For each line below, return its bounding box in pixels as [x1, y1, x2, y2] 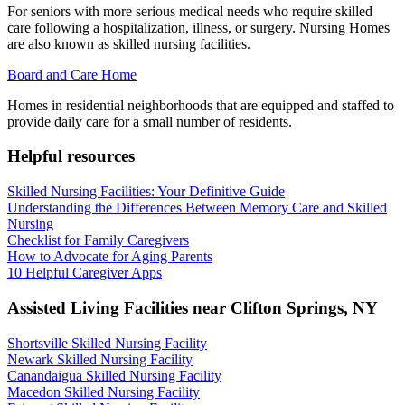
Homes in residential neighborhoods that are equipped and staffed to [7, 97, 394, 113]
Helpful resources [7, 146, 135, 166]
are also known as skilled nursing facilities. [7, 35, 250, 52]
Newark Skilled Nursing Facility [7, 351, 193, 367]
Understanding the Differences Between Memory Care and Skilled [7, 200, 387, 216]
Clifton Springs [231, 297, 344, 317]
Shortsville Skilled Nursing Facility [7, 334, 207, 351]
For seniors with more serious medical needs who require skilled [7, 3, 372, 19]
